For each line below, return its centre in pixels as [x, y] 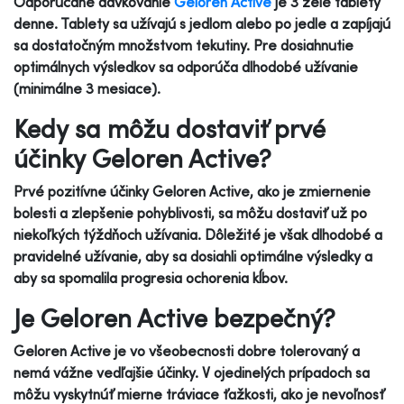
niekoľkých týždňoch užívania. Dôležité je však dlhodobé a [198, 234]
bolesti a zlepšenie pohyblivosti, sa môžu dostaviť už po [190, 212]
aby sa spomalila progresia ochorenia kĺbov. [151, 277]
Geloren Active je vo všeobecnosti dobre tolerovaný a [187, 350]
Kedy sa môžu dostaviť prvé [170, 128]
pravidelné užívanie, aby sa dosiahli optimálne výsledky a [193, 256]
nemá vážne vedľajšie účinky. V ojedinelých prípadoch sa [192, 372]
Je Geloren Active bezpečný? [174, 317]
